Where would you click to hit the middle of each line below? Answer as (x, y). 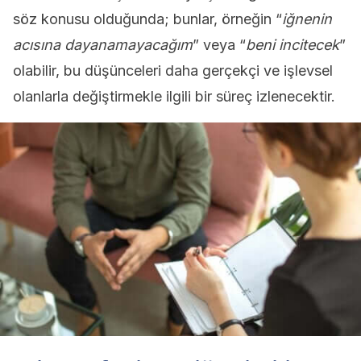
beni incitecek (293, 45)
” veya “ (219, 45)
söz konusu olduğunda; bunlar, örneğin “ (147, 19)
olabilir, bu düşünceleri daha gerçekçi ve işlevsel (173, 71)
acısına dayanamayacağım (103, 45)
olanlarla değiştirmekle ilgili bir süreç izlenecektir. (174, 96)
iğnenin (307, 19)
